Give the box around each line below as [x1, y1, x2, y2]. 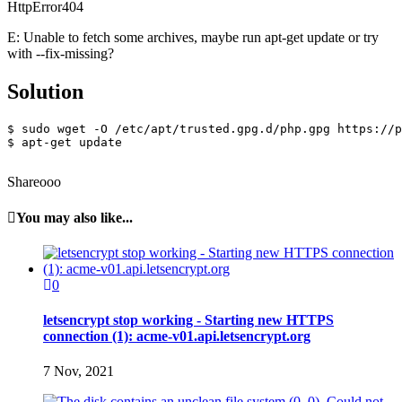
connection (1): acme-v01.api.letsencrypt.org [43, 328, 310, 345]
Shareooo [7, 174, 61, 190]
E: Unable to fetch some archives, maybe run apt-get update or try [7, 30, 379, 46]
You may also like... [16, 209, 133, 225]
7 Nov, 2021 [43, 363, 114, 380]
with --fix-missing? [7, 46, 114, 62]
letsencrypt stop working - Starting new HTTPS [43, 312, 334, 328]
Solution [7, 80, 83, 104]
